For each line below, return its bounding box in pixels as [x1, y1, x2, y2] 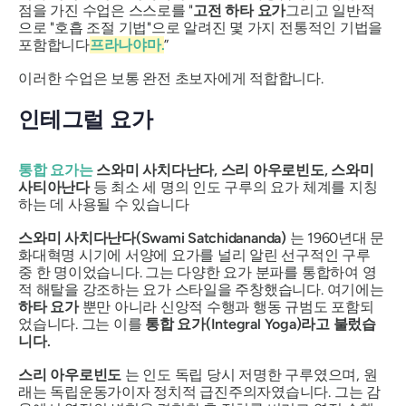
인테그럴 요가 [18, 106, 153, 133]
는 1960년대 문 [285, 228, 385, 246]
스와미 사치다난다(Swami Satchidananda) [18, 228, 286, 246]
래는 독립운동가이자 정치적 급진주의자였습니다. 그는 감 [18, 382, 381, 401]
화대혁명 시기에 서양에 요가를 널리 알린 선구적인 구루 [18, 246, 371, 264]
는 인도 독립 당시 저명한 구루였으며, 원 [121, 365, 378, 383]
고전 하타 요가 [193, 2, 286, 20]
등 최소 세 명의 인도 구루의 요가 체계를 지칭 [89, 178, 378, 196]
